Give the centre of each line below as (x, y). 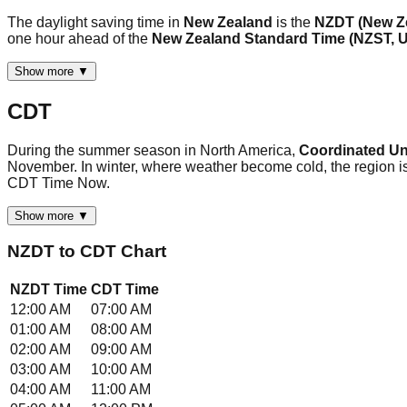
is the (293, 22)
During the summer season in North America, (151, 150)
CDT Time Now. (59, 183)
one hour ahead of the (78, 38)
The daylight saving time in (95, 22)
